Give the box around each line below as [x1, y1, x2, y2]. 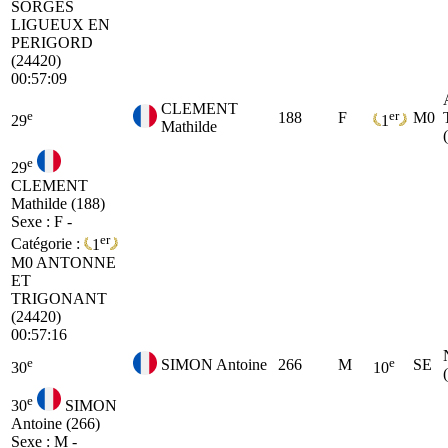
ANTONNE [36, 253, 116, 271]
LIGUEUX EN [11, 15, 110, 33]
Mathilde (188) [11, 195, 105, 213]
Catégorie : [11, 235, 84, 253]
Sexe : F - [11, 213, 72, 231]
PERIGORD [11, 33, 93, 51]
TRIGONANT [11, 289, 107, 307]
